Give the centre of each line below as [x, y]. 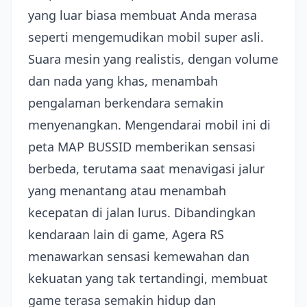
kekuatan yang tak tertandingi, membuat [148, 278]
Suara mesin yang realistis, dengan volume [153, 59]
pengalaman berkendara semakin [126, 103]
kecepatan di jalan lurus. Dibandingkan [142, 212]
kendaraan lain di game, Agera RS [126, 234]
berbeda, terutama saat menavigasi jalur [146, 169]
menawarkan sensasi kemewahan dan [139, 256]
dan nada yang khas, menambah [123, 81]
